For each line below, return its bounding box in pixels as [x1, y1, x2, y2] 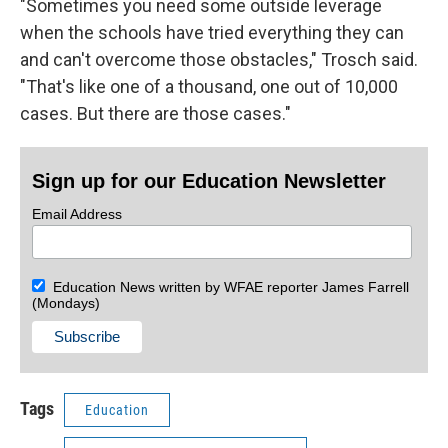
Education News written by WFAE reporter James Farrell [45, 279, 410, 296]
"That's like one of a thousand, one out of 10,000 [20, 76, 398, 98]
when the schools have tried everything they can [20, 22, 404, 44]
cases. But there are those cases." [20, 103, 291, 125]
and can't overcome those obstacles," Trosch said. [20, 49, 418, 71]
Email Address [32, 206, 123, 223]
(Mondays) [32, 295, 101, 312]
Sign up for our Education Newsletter [32, 170, 387, 193]
